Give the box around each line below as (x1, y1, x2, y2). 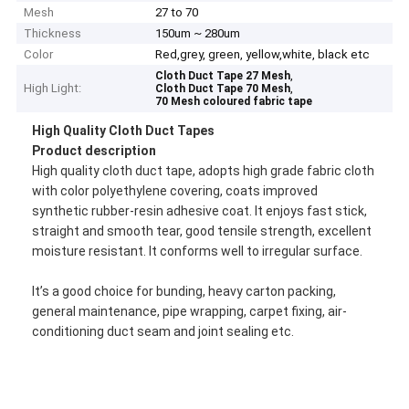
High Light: (24, 81, 82, 96)
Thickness (24, 26, 82, 41)
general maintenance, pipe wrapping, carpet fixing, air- (32, 303, 348, 319)
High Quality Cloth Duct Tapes (32, 122, 215, 138)
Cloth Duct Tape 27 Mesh (155, 69, 291, 83)
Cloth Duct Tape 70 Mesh (155, 82, 291, 96)
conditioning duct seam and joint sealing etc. (32, 323, 295, 339)
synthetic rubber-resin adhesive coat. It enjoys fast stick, (32, 203, 368, 218)
